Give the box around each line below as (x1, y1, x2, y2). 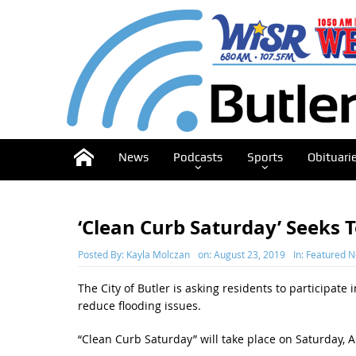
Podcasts (172, 150, 222, 164)
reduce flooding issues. (77, 298, 201, 313)
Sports (246, 150, 283, 164)
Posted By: (77, 248, 126, 261)
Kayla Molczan (126, 248, 190, 261)
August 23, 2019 (213, 248, 285, 261)
